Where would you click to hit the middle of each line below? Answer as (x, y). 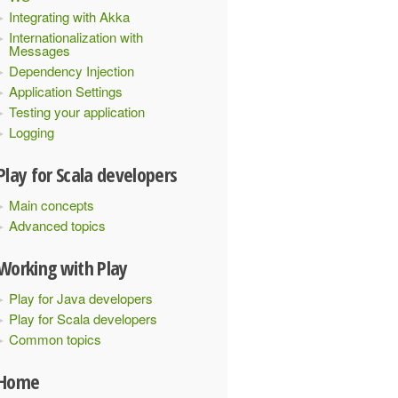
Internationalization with (76, 37)
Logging (32, 132)
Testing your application (77, 111)
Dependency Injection (72, 71)
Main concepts (52, 205)
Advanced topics (57, 225)
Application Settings (66, 91)
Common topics (55, 339)
